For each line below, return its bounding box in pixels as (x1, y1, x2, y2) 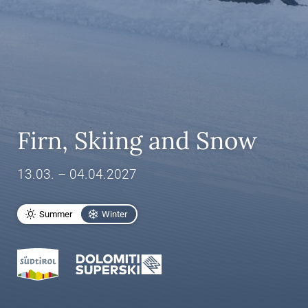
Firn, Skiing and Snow (17, 125, 257, 157)
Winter (102, 209, 127, 220)
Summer (39, 209, 72, 220)
